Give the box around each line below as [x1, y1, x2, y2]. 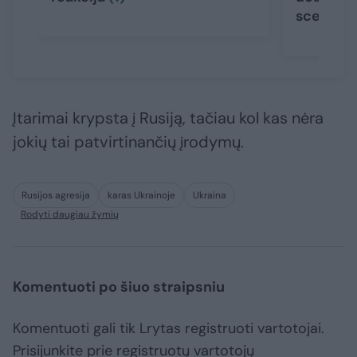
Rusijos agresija [22, 189, 90, 202]
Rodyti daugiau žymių [21, 208, 119, 222]
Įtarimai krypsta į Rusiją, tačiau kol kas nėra [13, 108, 324, 129]
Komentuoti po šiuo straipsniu [13, 277, 225, 297]
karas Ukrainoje [108, 189, 175, 202]
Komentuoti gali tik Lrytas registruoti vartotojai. [13, 319, 324, 339]
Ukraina [193, 189, 226, 202]
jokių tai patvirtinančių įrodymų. [13, 131, 244, 153]
